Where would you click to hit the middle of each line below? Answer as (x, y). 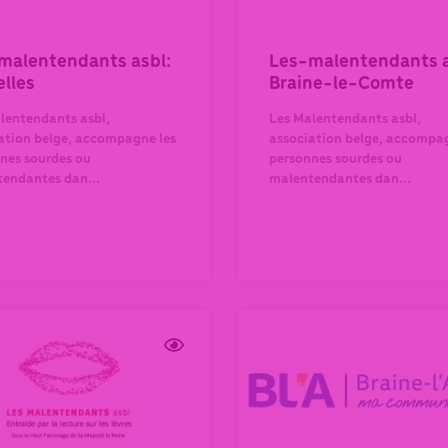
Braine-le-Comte (341, 83)
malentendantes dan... (340, 179)
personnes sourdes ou (335, 159)
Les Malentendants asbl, (345, 119)
